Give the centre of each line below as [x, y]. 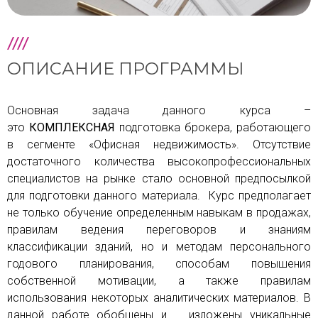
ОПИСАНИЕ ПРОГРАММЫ [126, 69]
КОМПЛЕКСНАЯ [72, 128]
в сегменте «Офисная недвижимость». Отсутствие [159, 145]
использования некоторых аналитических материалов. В [159, 298]
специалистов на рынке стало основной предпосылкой [159, 179]
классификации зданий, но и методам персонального [159, 247]
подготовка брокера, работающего [213, 128]
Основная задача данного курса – [159, 111]
